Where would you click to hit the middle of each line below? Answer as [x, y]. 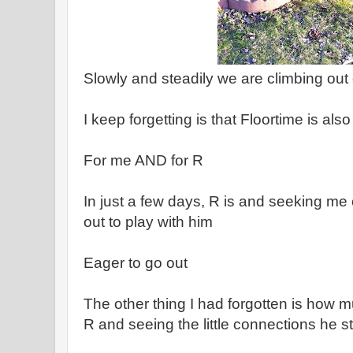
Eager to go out [136, 263]
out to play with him [148, 222]
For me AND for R [143, 161]
